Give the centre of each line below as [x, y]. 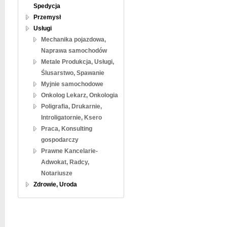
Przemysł [47, 17]
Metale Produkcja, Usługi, [78, 62]
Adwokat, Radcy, [65, 162]
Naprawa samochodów [74, 51]
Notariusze [57, 173]
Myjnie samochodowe [72, 84]
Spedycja [47, 6]
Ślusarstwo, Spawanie [73, 73]
